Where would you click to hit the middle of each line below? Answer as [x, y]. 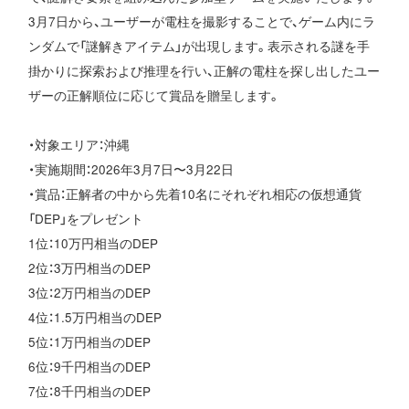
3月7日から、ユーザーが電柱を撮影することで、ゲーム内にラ [202, 22]
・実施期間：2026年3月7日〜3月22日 [131, 170]
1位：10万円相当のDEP [94, 244]
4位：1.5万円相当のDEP [95, 318]
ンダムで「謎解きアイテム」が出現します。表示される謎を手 [199, 47]
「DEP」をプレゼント [86, 219]
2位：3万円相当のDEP [90, 268]
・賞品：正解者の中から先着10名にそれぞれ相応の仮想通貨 [195, 194]
